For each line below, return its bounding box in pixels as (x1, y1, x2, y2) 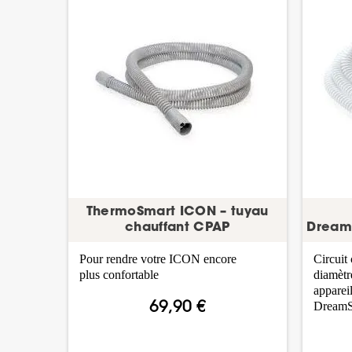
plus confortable (79, 267, 159, 281)
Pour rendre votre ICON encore (79, 251, 237, 266)
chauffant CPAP (124, 221, 230, 234)
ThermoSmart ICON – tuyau (86, 205, 269, 218)
